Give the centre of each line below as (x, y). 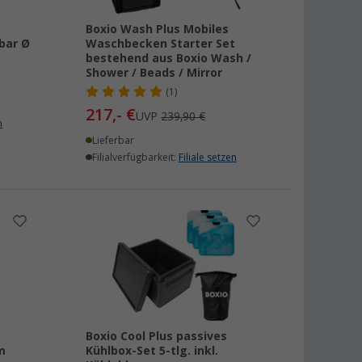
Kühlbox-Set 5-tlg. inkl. (152, 351)
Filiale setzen (207, 158)
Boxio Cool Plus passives (157, 336)
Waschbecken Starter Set (161, 44)
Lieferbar (113, 141)
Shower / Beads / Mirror (154, 73)
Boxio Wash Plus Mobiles (158, 29)
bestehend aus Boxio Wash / (169, 58)
